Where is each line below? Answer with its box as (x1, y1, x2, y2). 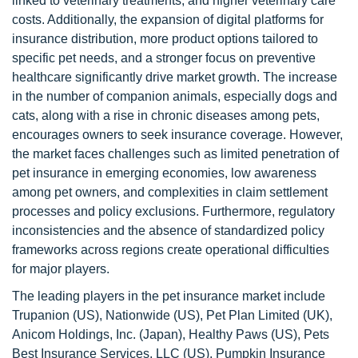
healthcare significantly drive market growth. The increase (12, 70, 337, 84)
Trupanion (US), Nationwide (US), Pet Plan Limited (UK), (12, 308, 332, 322)
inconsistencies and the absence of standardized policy (12, 224, 324, 237)
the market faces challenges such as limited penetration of (12, 147, 339, 161)
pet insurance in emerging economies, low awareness (12, 166, 316, 180)
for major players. (12, 262, 109, 276)
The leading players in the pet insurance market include (12, 289, 325, 303)
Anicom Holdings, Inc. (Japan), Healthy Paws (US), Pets (12, 328, 329, 341)
